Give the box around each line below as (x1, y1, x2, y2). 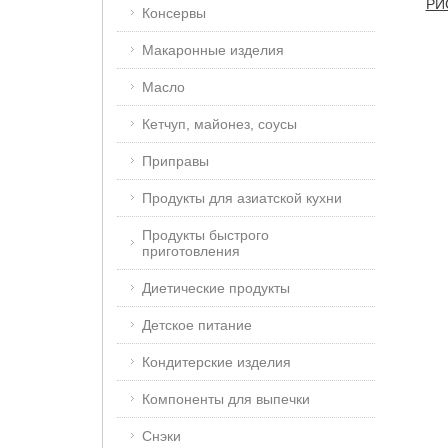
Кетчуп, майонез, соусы (142, 116, 297, 132)
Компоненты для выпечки (142, 391, 310, 407)
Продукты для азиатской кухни (142, 190, 342, 206)
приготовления (142, 243, 240, 259)
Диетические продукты (142, 280, 290, 296)
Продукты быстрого (142, 227, 269, 243)
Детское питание (142, 317, 252, 333)
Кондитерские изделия (142, 354, 291, 370)
